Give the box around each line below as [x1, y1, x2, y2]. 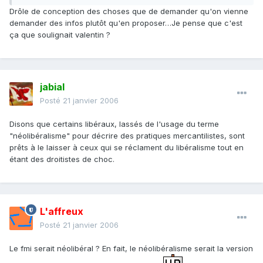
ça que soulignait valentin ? [9, 30, 110, 40]
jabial [40, 81, 65, 93]
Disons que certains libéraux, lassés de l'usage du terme [9, 119, 219, 129]
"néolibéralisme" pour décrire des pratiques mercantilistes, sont [9, 131, 245, 141]
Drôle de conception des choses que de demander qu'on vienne [9, 6, 248, 16]
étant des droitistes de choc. [9, 154, 114, 164]
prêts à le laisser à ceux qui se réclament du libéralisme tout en [9, 143, 244, 153]
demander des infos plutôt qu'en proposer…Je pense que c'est [9, 18, 242, 28]
